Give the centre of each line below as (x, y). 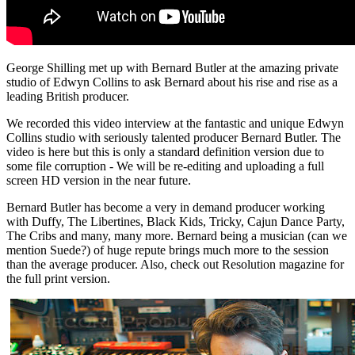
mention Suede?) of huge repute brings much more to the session (168, 250)
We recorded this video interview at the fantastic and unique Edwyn (175, 124)
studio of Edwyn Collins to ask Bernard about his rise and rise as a (172, 82)
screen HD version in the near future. (99, 181)
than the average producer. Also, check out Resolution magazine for (175, 265)
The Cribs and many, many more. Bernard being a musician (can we (177, 236)
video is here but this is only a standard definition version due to (165, 152)
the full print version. (58, 279)
